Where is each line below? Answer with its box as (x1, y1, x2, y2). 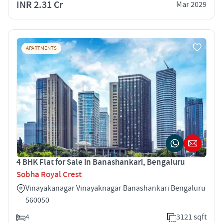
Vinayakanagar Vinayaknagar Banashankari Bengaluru (25, 183, 206, 193)
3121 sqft (176, 212, 207, 222)
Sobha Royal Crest (16, 169, 82, 180)
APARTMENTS (26, 44, 57, 52)
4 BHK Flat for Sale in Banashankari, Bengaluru (16, 156, 185, 168)
